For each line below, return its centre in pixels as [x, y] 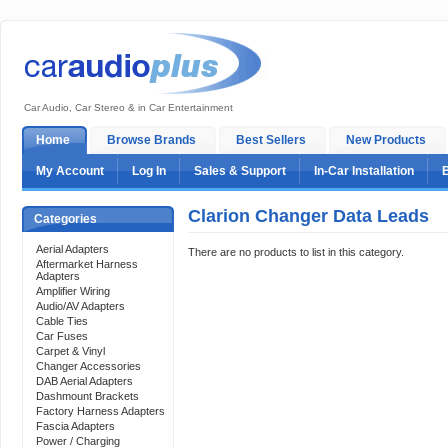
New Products [386, 140]
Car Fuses [62, 336]
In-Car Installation [364, 171]
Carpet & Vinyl [70, 351]
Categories [65, 219]
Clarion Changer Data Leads [308, 216]
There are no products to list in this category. [296, 252]
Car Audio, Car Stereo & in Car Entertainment [128, 107]
